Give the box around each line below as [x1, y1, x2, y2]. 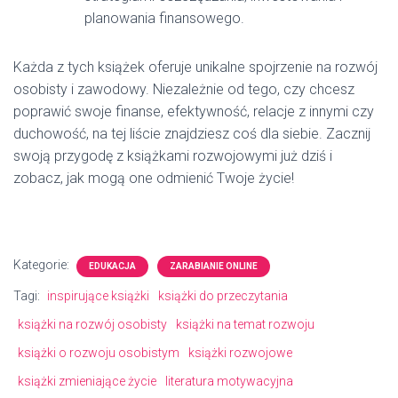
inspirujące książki [47, 289, 149, 303]
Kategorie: [13, 258, 72, 272]
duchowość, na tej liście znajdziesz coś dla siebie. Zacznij [13, 125, 370, 142]
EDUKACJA [89, 261, 136, 271]
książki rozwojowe [188, 346, 292, 360]
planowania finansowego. [84, 10, 244, 27]
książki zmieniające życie [18, 374, 156, 388]
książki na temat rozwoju [176, 317, 314, 331]
